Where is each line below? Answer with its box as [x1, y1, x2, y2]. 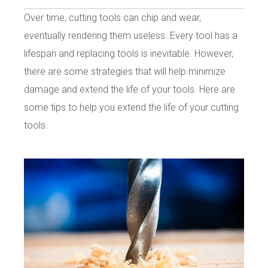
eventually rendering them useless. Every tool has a [24, 30, 237, 42]
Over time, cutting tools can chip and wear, [24, 12, 201, 24]
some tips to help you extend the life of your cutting [24, 102, 239, 114]
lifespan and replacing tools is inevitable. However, [24, 48, 233, 60]
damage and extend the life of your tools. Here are [24, 84, 235, 96]
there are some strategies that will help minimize [24, 66, 226, 78]
